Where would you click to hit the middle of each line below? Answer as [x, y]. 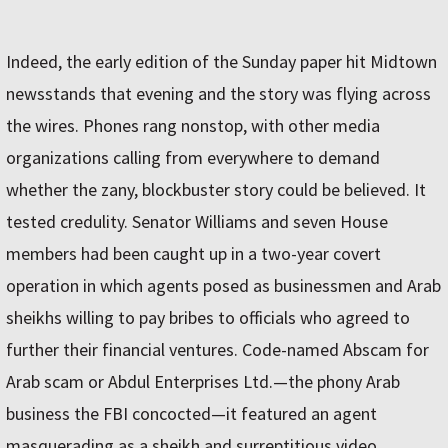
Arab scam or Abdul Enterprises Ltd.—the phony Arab [203, 382]
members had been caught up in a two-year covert [193, 254]
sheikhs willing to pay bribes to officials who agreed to [208, 318]
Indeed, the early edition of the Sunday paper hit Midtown [221, 62]
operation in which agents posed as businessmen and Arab [223, 286]
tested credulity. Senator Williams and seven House [197, 222]
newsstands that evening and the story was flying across [218, 94]
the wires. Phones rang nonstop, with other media [193, 126]
